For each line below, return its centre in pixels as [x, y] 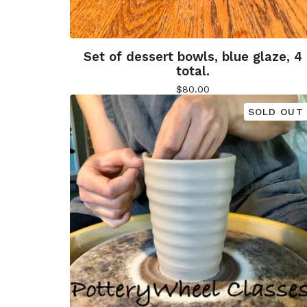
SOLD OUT [275, 112]
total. [193, 71]
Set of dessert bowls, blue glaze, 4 [193, 57]
